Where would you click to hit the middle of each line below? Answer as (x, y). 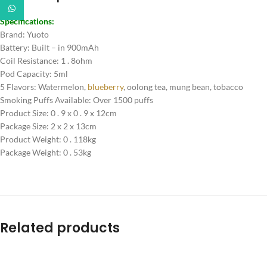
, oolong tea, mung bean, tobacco (183, 87)
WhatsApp (44, 8)
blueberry (105, 87)
